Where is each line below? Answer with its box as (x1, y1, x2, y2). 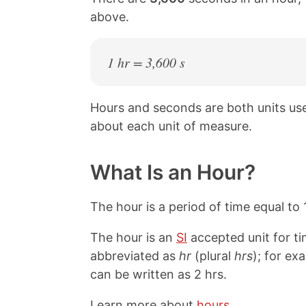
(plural (191, 249, 234, 264)
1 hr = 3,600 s (107, 53, 185, 72)
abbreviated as (90, 249, 179, 264)
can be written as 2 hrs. (90, 267, 227, 282)
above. (90, 10, 129, 25)
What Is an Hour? (90, 160, 255, 185)
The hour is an (90, 230, 176, 245)
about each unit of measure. (90, 119, 252, 134)
